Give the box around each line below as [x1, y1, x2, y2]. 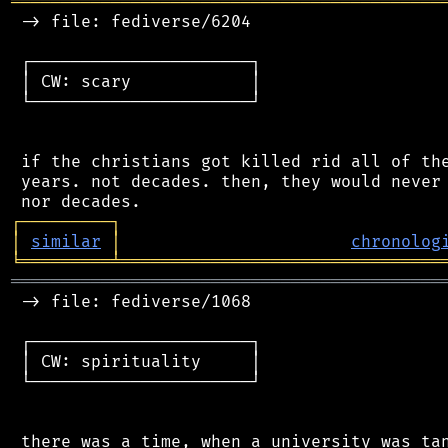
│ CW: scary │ [11, 71, 261, 92]
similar [31, 231, 101, 252]
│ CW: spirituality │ [11, 351, 261, 372]
